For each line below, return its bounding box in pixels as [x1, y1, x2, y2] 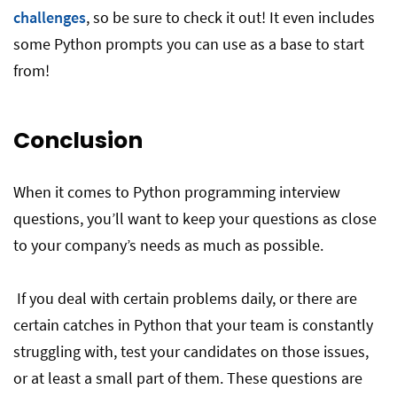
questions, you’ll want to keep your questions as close [13, 208, 377, 229]
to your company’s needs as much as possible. [13, 235, 323, 255]
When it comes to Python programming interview [13, 182, 340, 202]
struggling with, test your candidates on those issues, [13, 341, 369, 362]
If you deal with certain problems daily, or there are [13, 288, 357, 308]
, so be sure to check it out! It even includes [86, 7, 375, 27]
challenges [13, 7, 86, 27]
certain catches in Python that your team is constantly [13, 315, 373, 335]
